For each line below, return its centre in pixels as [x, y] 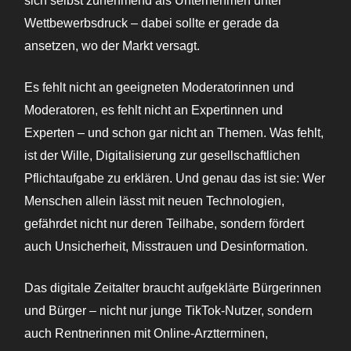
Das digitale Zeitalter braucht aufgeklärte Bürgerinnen [173, 288]
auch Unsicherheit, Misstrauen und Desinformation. [166, 247]
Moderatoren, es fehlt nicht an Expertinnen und [154, 110]
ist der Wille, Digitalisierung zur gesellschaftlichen [162, 156]
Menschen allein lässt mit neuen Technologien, [154, 201]
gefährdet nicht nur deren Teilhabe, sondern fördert [164, 224]
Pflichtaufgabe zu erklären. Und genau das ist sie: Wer [175, 179]
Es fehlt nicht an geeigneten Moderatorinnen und [159, 88]
